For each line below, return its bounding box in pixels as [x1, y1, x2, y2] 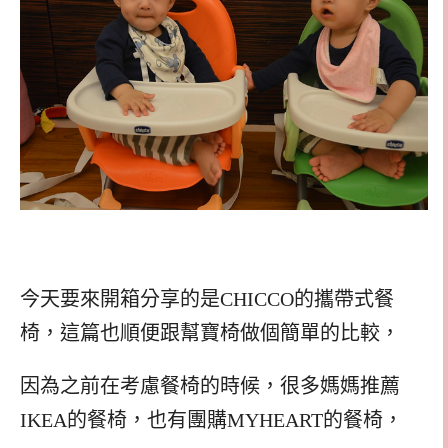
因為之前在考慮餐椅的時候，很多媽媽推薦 [20, 375, 400, 398]
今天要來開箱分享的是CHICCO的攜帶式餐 [20, 288, 394, 311]
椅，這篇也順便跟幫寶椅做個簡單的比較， [20, 322, 400, 345]
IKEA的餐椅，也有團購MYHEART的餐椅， [20, 409, 403, 432]
